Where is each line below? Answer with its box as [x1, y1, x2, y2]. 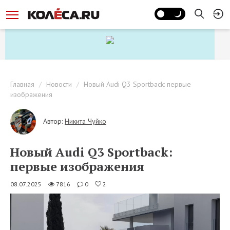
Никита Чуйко [65, 116, 106, 126]
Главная [10, 80, 34, 89]
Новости [46, 80, 72, 89]
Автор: [43, 116, 63, 126]
